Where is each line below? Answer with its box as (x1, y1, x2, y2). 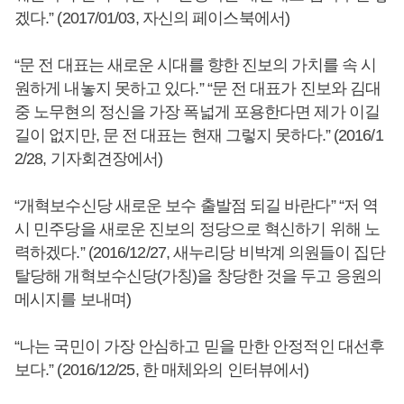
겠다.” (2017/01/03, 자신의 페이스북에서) (14, 9, 289, 27)
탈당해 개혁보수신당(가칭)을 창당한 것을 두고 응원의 (14, 267, 381, 285)
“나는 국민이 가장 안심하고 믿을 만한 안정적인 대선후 (14, 337, 384, 355)
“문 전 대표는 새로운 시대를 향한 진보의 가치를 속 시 (14, 56, 377, 74)
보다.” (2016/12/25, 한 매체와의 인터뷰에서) (14, 361, 309, 379)
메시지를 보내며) (14, 290, 131, 308)
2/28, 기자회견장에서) (14, 150, 163, 168)
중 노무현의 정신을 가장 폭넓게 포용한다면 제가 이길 (14, 103, 380, 121)
